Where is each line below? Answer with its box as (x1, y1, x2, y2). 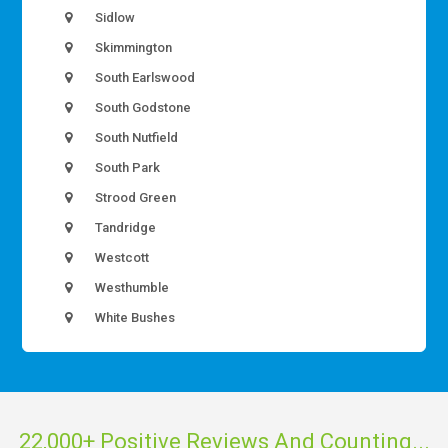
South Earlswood (92, 69, 196, 85)
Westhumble (92, 279, 170, 295)
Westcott (92, 249, 150, 265)
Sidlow (92, 9, 136, 25)
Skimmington (92, 39, 173, 55)
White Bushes (92, 309, 176, 325)
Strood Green (92, 189, 177, 205)
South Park (92, 159, 161, 175)
